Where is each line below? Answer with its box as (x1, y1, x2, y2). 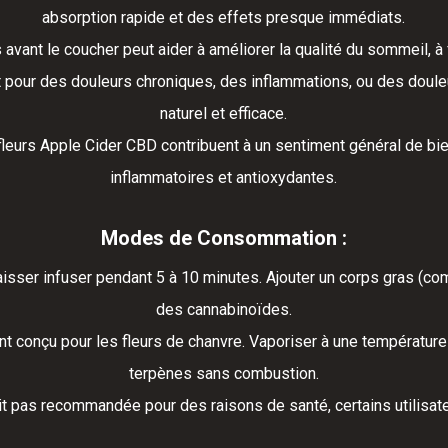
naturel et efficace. (160, 104, 288, 124)
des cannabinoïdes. (155, 300, 292, 320)
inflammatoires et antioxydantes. (110, 168, 338, 188)
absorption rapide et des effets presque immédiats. (42, 8, 406, 28)
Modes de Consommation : (100, 226, 347, 251)
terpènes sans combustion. (128, 364, 319, 384)
